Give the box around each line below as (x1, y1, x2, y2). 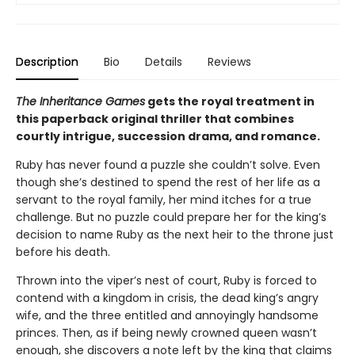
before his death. (16, 244, 110, 261)
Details (145, 54, 182, 71)
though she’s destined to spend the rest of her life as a (16, 174, 320, 191)
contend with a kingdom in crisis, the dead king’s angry (16, 290, 319, 307)
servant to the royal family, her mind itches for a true (16, 192, 311, 208)
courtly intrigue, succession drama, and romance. (16, 128, 320, 145)
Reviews (208, 54, 251, 71)
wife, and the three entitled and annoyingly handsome (16, 307, 319, 324)
